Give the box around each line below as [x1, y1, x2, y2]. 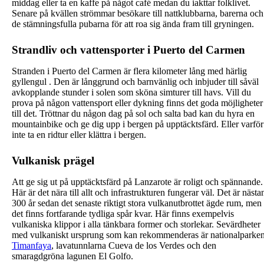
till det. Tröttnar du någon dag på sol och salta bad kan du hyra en [12, 108, 255, 119]
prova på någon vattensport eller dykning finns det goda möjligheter [12, 98, 263, 108]
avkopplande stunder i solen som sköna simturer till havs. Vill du [12, 87, 251, 98]
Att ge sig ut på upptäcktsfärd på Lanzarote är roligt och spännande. [12, 177, 263, 187]
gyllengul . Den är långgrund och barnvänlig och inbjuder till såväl [12, 77, 259, 87]
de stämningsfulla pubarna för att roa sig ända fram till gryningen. [12, 19, 254, 29]
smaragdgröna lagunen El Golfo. [12, 251, 133, 262]
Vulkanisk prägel [12, 154, 94, 167]
